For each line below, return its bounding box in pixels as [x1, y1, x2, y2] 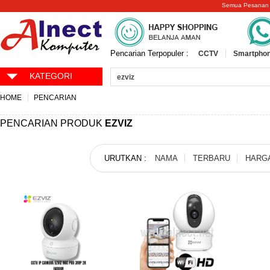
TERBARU [193, 154, 231, 163]
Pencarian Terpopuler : [110, 49, 191, 58]
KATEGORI [30, 71, 73, 81]
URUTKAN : [104, 154, 149, 163]
